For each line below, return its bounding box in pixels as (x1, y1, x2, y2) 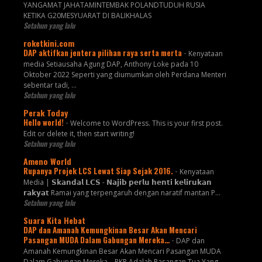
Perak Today (23, 106, 68, 119)
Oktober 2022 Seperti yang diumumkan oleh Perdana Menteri (23, 70, 226, 80)
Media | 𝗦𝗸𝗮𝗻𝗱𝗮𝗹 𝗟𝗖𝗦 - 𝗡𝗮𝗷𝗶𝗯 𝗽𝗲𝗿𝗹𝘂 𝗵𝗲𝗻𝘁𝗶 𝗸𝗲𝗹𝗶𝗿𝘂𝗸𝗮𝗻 (23, 177, 212, 188)
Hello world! (23, 116, 65, 129)
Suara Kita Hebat (23, 214, 85, 227)
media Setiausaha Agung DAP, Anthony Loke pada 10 (23, 59, 198, 70)
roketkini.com (23, 37, 74, 50)
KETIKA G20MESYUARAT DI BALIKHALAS (23, 11, 151, 21)
